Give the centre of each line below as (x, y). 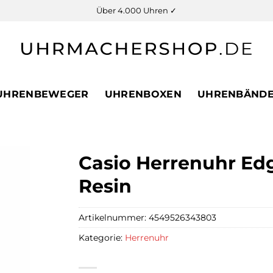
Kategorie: (102, 237)
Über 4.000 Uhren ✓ (136, 10)
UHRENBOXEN (143, 94)
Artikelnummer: (114, 217)
